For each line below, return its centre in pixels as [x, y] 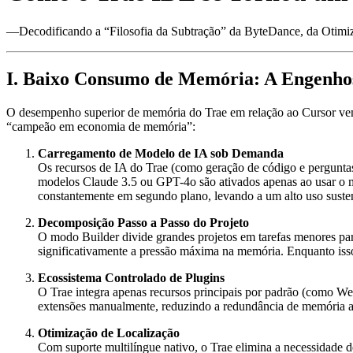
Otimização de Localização [109, 333]
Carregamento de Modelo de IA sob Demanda [161, 153]
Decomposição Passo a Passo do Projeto [143, 222]
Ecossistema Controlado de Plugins [131, 277]
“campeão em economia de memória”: [101, 126]
